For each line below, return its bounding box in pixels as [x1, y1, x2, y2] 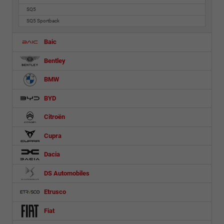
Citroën [42, 113, 65, 121]
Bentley [42, 56, 65, 64]
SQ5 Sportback [26, 18, 60, 24]
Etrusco [42, 188, 66, 196]
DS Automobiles [42, 169, 89, 177]
